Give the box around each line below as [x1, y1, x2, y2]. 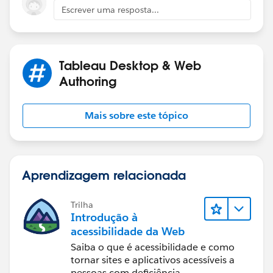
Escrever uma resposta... [62, 4, 159, 15]
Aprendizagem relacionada [22, 166, 186, 183]
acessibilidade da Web [71, 224, 185, 238]
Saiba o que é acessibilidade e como [71, 240, 235, 253]
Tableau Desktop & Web [59, 57, 201, 73]
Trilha [71, 199, 93, 210]
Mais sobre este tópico [85, 108, 188, 122]
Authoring [59, 73, 116, 89]
